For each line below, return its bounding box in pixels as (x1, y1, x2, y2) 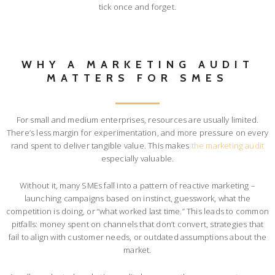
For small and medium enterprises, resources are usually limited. (16, 114, 259, 126)
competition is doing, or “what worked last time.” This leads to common (6, 206, 269, 217)
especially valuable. (101, 153, 174, 165)
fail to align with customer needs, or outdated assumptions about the (8, 231, 267, 243)
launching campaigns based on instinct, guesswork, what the (24, 193, 251, 204)
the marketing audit (191, 140, 265, 152)
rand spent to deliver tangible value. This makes (10, 140, 192, 152)
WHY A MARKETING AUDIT (21, 57, 254, 71)
